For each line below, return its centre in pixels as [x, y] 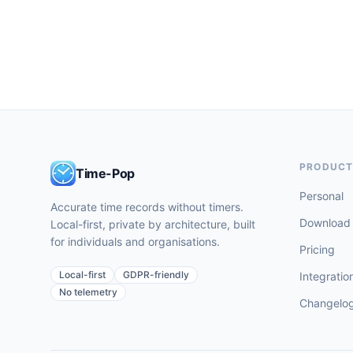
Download [325, 223]
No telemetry [88, 292]
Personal [321, 196]
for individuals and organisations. [135, 242]
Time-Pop [105, 173]
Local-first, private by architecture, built [153, 224]
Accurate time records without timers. [147, 207]
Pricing [317, 249]
